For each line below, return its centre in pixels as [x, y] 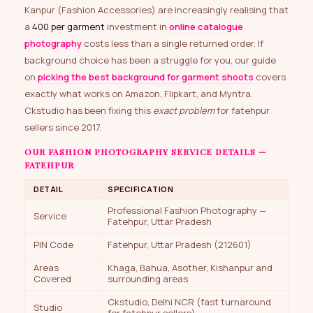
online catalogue [206, 27]
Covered [52, 279]
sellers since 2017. [63, 128]
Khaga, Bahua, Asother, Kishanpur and [190, 268]
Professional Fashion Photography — [187, 211]
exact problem [184, 111]
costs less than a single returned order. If [173, 44]
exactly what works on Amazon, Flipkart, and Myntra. [139, 94]
